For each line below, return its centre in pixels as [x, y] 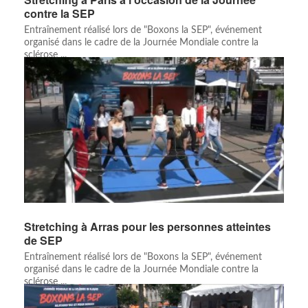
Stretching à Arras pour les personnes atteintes [147, 227]
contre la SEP [59, 14]
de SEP [43, 241]
